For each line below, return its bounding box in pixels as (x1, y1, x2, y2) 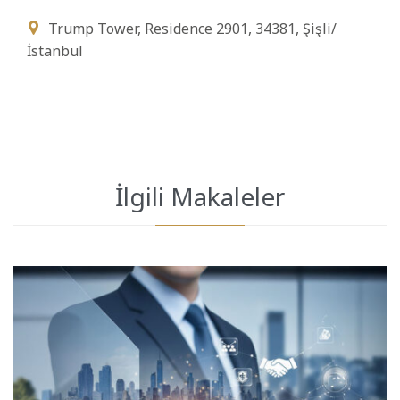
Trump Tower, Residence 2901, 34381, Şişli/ (48, 18, 337, 38)
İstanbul (27, 40, 83, 61)
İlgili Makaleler (115, 179, 285, 213)
